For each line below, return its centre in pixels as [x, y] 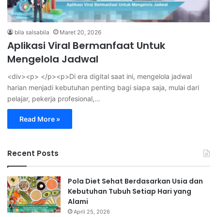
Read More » [40, 119]
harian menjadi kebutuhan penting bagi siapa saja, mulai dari [103, 87]
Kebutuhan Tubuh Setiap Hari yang [130, 191]
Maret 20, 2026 [80, 32]
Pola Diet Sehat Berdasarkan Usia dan [135, 181]
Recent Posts [33, 153]
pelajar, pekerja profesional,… [54, 99]
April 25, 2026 [92, 212]
